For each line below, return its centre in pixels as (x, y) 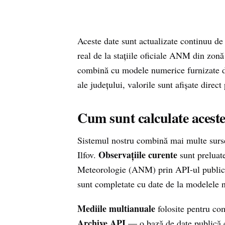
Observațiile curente (138, 155)
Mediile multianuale (116, 208)
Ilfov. (88, 155)
